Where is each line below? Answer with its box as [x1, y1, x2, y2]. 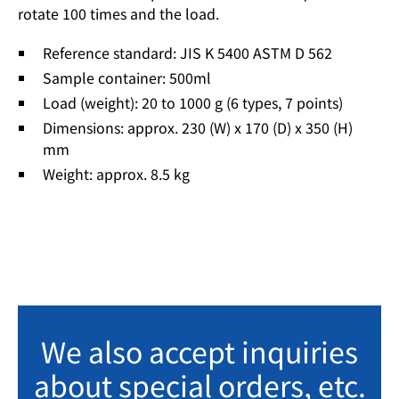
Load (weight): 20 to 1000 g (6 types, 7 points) [43, 92, 343, 114]
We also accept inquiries [41, 330, 358, 372]
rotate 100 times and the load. [18, 3, 219, 25]
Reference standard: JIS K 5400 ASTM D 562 [43, 42, 332, 64]
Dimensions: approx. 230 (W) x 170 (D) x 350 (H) [43, 117, 353, 139]
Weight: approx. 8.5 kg [43, 163, 190, 185]
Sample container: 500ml [43, 67, 211, 89]
